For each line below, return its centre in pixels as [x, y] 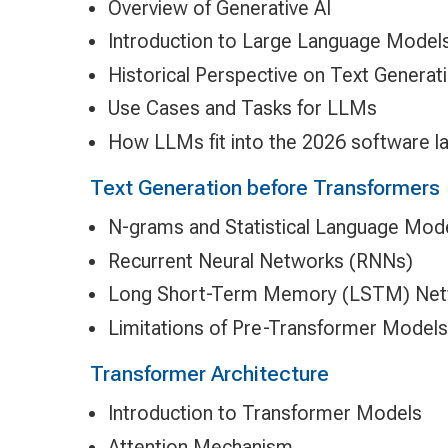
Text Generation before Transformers [264, 187]
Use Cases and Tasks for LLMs [242, 108]
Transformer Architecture [209, 373]
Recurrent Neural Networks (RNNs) [260, 260]
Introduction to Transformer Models [264, 413]
